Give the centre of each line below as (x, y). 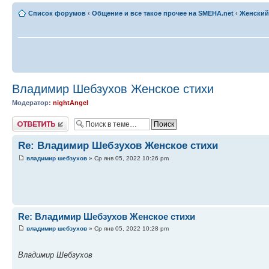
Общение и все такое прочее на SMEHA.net (163, 13)
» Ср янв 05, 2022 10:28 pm (128, 228)
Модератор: (32, 102)
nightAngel (71, 102)
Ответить (26, 120)
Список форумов (57, 13)
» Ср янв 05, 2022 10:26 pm (128, 159)
